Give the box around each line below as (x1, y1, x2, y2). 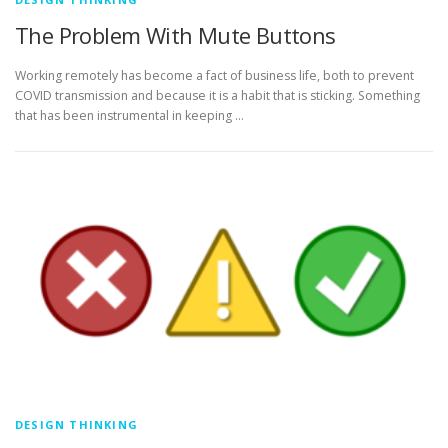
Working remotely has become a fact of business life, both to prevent (15, 66, 414, 84)
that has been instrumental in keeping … (15, 106, 244, 124)
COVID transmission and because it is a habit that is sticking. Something (15, 86, 420, 104)
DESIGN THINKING (15, 416, 138, 432)
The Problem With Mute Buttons (15, 20, 336, 51)
